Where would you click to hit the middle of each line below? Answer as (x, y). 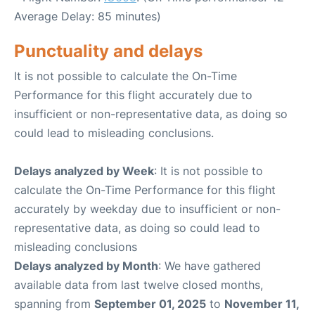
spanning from (54, 304)
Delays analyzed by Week (84, 171)
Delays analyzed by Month (86, 266)
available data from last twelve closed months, (139, 285)
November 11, (262, 304)
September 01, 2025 (150, 304)
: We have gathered (210, 266)
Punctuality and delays (108, 51)
